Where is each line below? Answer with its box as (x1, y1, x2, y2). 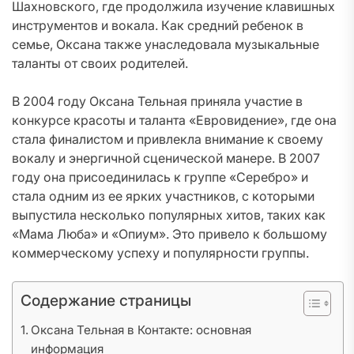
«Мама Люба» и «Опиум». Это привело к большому (12, 226, 327, 242)
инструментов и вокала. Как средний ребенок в (12, 17, 303, 33)
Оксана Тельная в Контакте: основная (31, 322, 252, 337)
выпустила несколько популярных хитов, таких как (12, 207, 326, 223)
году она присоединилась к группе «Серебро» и (12, 169, 308, 185)
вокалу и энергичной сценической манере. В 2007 (12, 150, 320, 166)
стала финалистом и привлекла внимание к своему (12, 131, 323, 147)
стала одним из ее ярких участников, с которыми (12, 188, 314, 204)
